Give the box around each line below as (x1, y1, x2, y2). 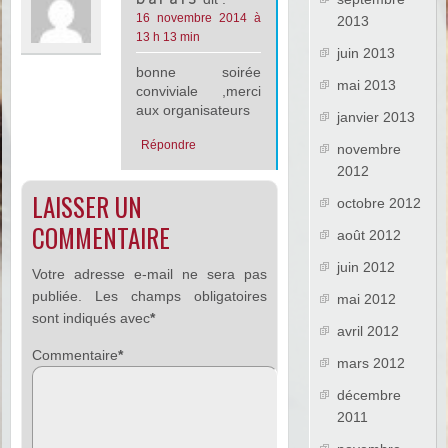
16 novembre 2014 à (136, 11, 261, 26)
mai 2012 (337, 291, 397, 308)
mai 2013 (337, 77, 397, 94)
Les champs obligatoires (95, 288, 267, 305)
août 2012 (337, 227, 402, 244)
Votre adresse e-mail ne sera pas (32, 266, 267, 283)
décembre (337, 387, 402, 404)
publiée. (32, 288, 83, 305)
